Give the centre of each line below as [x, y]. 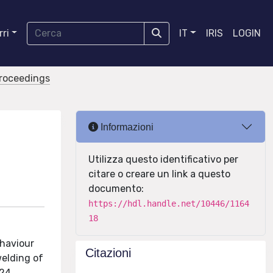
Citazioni [108, 253]
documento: [116, 189]
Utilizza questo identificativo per [163, 159]
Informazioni [126, 127]
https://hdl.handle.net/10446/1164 [169, 204]
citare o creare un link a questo [159, 174]
